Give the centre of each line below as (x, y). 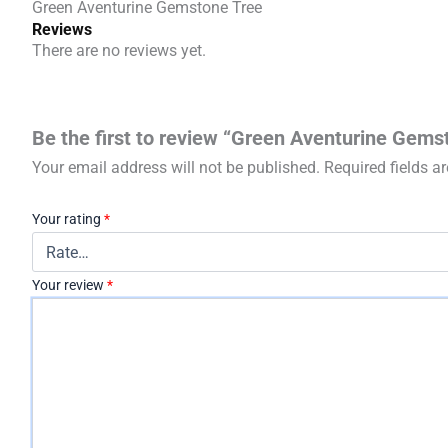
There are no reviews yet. (119, 50)
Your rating (68, 219)
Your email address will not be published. (176, 167)
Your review (69, 285)
